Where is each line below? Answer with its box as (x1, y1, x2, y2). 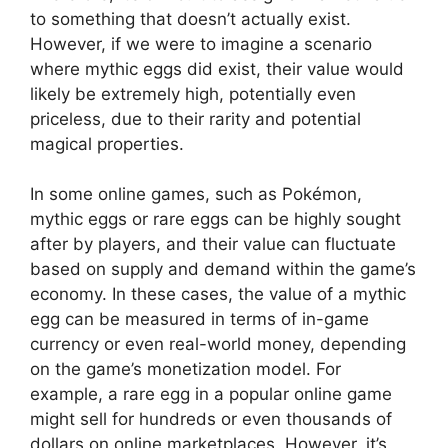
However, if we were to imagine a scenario (30, 33, 372, 54)
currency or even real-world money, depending (30, 334, 406, 354)
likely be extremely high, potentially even (30, 83, 356, 104)
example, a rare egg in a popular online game (30, 384, 392, 404)
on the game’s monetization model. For (30, 359, 341, 379)
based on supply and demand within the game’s (30, 259, 416, 279)
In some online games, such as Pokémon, (30, 184, 362, 204)
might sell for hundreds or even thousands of (30, 409, 392, 429)
